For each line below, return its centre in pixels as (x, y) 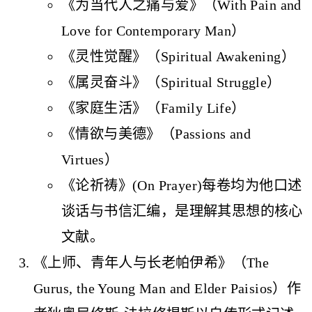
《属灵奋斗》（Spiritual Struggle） (171, 82)
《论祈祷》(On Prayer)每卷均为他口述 (182, 185)
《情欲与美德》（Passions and (156, 133)
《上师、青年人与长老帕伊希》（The (151, 262)
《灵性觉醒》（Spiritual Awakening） (178, 56)
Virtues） (90, 159)
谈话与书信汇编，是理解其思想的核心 (182, 211)
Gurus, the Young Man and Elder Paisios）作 (167, 288)
